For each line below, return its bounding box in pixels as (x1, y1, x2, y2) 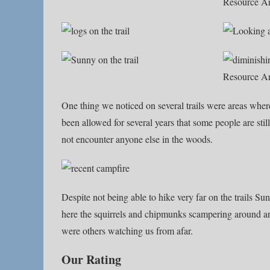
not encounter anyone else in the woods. (61, 133, 213, 145)
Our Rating (61, 251, 121, 268)
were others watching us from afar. (61, 224, 193, 237)
